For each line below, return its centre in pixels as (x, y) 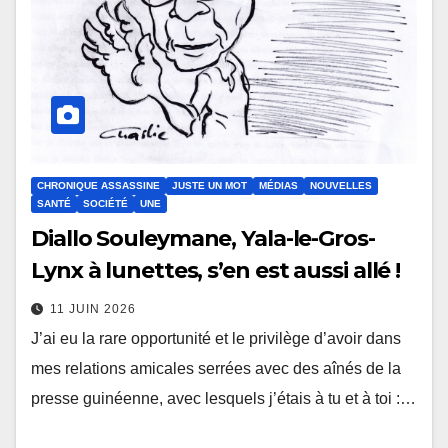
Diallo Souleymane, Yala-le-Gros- (203, 238)
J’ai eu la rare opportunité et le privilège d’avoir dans (216, 338)
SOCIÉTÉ (105, 203)
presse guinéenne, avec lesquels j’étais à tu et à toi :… (223, 398)
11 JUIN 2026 (93, 308)
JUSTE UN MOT (209, 185)
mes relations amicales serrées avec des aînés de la (216, 368)
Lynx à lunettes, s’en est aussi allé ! (216, 270)
